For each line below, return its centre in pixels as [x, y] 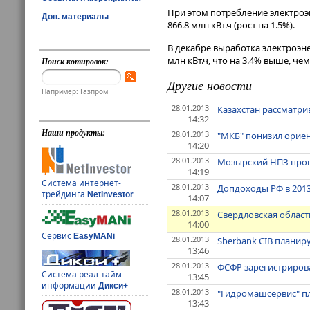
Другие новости [210, 85]
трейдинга [65, 194]
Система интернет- [82, 183]
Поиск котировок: [75, 61]
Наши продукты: [74, 133]
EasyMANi [94, 236]
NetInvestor [111, 195]
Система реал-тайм [82, 275]
